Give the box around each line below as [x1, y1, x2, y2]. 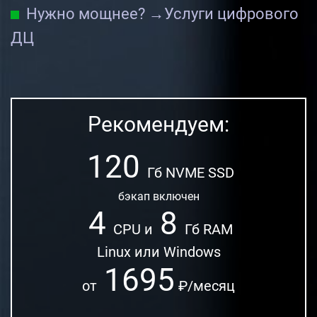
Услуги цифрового [164, 4, 299, 23]
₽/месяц [178, 277, 235, 294]
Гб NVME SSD [143, 163, 234, 181]
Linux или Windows [96, 243, 221, 260]
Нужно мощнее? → [26, 4, 164, 23]
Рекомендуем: [88, 111, 229, 137]
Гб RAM [180, 220, 233, 238]
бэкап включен [117, 189, 200, 203]
